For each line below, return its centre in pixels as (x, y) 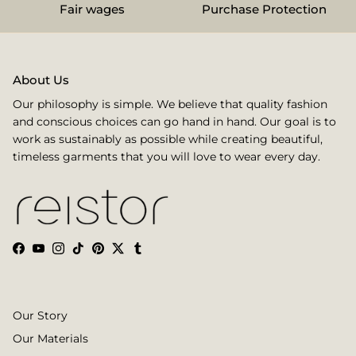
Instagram (86, 252)
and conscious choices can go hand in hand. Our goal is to (174, 121)
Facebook (44, 252)
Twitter (137, 252)
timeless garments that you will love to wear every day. (166, 156)
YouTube (61, 252)
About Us (41, 79)
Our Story (40, 315)
